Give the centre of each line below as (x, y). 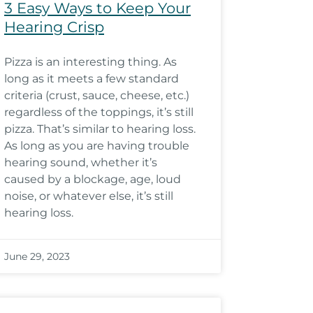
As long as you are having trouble (97, 146)
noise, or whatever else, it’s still (89, 196)
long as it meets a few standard (92, 79)
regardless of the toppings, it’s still (99, 112)
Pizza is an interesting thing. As (90, 62)
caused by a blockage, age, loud (93, 179)
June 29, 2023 (37, 256)
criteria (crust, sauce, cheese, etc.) (97, 95)
